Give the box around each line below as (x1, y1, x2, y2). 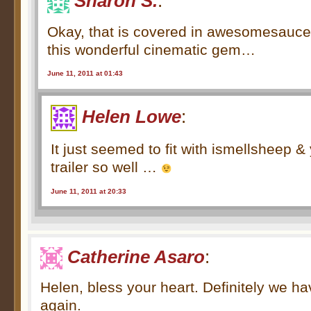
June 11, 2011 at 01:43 (47, 69, 124, 78)
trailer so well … (51, 159, 162, 176)
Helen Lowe (82, 106, 182, 126)
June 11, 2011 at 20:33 (51, 187, 127, 195)
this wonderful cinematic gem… (47, 41, 256, 58)
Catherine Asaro (67, 246, 205, 267)
